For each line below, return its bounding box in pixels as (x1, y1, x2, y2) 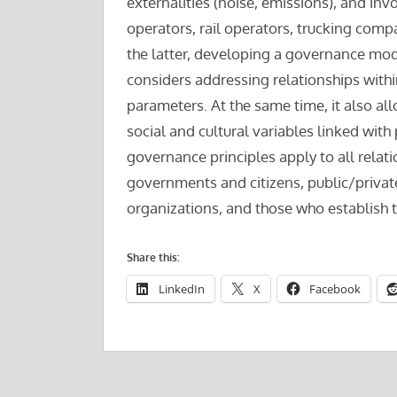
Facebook (308, 281, 361, 298)
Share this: (126, 251, 180, 265)
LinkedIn (158, 281, 205, 298)
